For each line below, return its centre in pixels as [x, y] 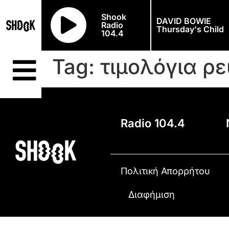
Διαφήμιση [151, 194]
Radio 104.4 [153, 123]
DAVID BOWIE [184, 21]
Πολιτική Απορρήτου [166, 171]
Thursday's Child [190, 29]
